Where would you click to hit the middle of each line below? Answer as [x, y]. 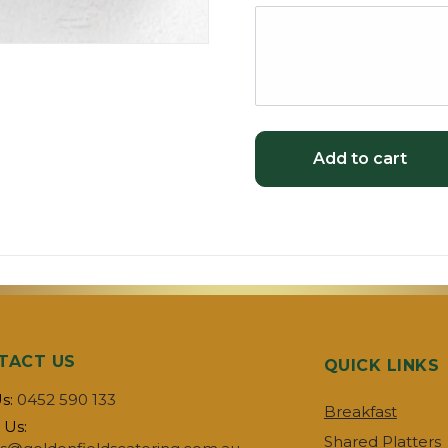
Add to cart [359, 158]
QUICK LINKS [381, 365]
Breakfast [360, 411]
